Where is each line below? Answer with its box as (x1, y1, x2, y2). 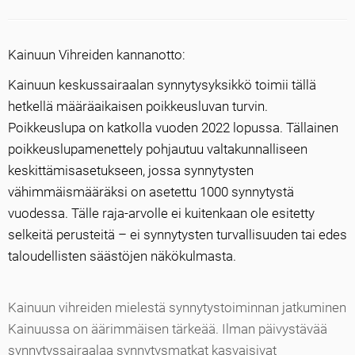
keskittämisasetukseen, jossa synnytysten (8, 162, 254, 178)
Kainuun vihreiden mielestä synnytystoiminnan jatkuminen (8, 300, 346, 315)
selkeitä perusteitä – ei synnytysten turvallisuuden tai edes (8, 227, 347, 242)
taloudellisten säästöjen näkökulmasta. (8, 248, 236, 264)
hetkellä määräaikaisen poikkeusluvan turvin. (8, 98, 268, 114)
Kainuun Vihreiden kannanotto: (8, 47, 185, 63)
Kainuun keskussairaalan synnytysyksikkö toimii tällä (8, 77, 316, 93)
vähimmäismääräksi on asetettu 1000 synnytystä (8, 184, 294, 200)
